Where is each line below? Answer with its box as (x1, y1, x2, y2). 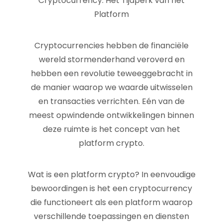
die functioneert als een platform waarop (30, 197, 193, 208)
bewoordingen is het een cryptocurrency (31, 183, 192, 194)
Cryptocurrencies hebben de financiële (34, 40, 189, 51)
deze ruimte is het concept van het (43, 123, 180, 135)
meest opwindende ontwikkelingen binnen (29, 110, 194, 121)
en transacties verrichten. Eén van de (38, 96, 185, 107)
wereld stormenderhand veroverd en (38, 54, 185, 65)
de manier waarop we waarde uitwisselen (30, 82, 193, 93)
